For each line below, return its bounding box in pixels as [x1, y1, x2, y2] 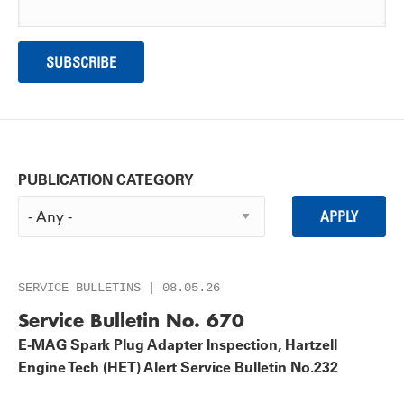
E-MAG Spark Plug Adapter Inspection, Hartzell [18, 335, 337, 353]
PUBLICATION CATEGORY [18, 170, 194, 188]
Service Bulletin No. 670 [18, 308, 244, 332]
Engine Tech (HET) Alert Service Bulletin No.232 [18, 358, 338, 376]
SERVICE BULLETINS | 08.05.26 [18, 280, 220, 295]
